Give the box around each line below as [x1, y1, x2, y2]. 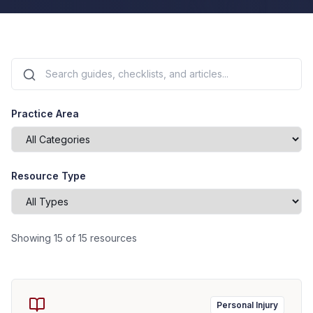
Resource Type [11, 170, 86, 182]
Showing [11, 232, 54, 244]
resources [87, 232, 137, 244]
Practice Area [11, 108, 79, 119]
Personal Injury [217, 300, 278, 310]
